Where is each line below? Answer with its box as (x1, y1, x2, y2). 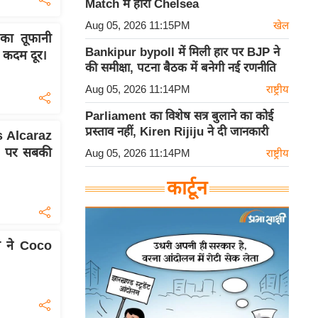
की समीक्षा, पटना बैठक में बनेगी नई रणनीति (85, 61, 276, 75)
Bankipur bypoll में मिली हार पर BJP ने (85, 45, 280, 60)
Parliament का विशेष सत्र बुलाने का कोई (85, 109, 273, 124)
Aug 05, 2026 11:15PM (85, 19, 190, 32)
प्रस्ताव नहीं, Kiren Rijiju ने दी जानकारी (85, 125, 268, 139)
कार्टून (167, 177, 207, 199)
